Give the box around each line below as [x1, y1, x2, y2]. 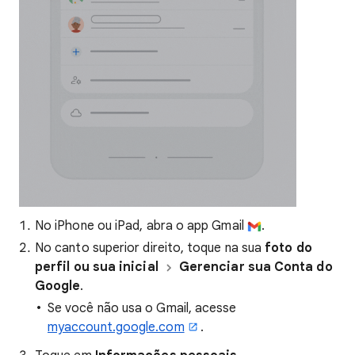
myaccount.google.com [48, 319, 185, 336]
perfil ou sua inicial [35, 259, 158, 276]
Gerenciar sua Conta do [178, 259, 333, 276]
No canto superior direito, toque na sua [35, 240, 265, 257]
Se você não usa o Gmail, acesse [48, 300, 237, 317]
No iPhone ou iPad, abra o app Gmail [35, 218, 247, 235]
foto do [265, 240, 312, 257]
